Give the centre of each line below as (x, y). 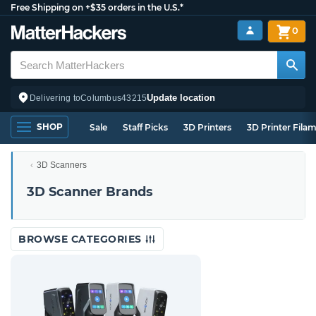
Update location (181, 97)
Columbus (101, 98)
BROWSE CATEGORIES (81, 239)
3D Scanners (62, 165)
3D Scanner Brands (90, 192)
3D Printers (207, 127)
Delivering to (55, 98)
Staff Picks (145, 127)
